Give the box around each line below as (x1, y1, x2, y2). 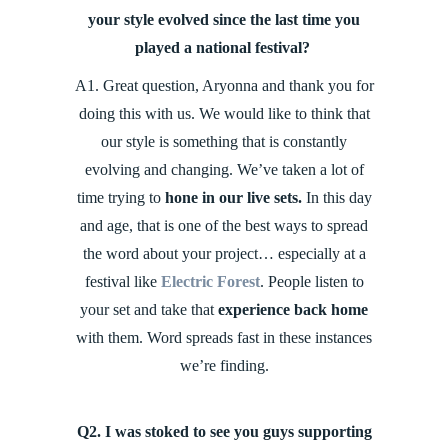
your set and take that (80, 301, 218, 319)
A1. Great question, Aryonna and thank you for (74, 77, 374, 95)
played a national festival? (134, 39, 314, 57)
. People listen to (259, 273, 364, 291)
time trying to (76, 189, 165, 207)
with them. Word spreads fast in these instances (76, 329, 372, 347)
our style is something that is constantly (101, 133, 347, 151)
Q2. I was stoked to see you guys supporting (76, 423, 372, 441)
